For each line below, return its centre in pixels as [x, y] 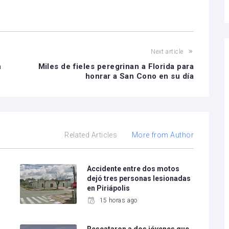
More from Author [163, 135]
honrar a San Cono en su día [139, 76]
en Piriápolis [109, 188]
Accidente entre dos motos [133, 169]
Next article [167, 52]
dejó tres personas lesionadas [139, 178]
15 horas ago [118, 200]
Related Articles [91, 135]
